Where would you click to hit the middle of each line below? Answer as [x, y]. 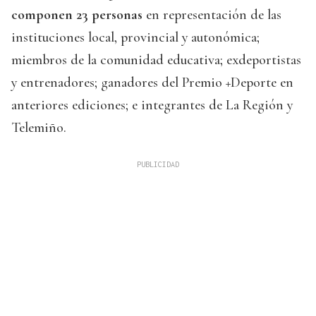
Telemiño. [39, 128]
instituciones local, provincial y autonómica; [135, 38]
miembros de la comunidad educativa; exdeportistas [156, 60]
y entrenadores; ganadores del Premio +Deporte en [152, 83]
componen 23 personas [77, 15]
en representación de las [212, 15]
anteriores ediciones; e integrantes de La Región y [152, 105]
